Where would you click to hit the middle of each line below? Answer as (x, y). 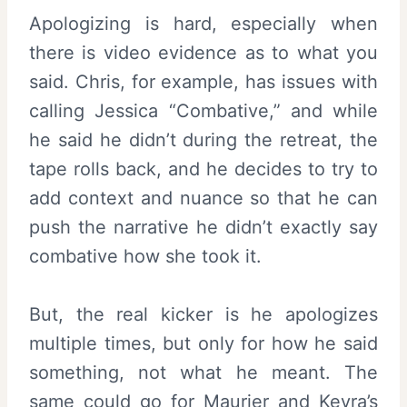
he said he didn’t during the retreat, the (203, 139)
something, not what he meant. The (203, 372)
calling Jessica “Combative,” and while (203, 110)
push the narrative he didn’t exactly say (203, 227)
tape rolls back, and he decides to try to (203, 169)
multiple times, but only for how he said (203, 343)
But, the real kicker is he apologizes (203, 314)
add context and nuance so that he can (203, 198)
